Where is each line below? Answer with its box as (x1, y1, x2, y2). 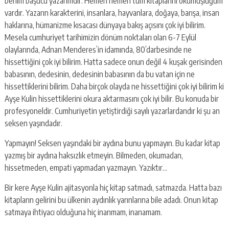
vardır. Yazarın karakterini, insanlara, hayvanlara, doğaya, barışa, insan (4, 7, 219, 18)
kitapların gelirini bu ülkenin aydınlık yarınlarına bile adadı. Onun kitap (4, 194, 218, 205)
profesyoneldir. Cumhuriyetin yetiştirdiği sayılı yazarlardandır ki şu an (4, 105, 220, 116)
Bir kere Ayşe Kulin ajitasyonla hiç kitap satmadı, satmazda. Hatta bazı (4, 182, 222, 193)
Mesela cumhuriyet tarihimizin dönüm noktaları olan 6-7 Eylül (4, 32, 196, 42)
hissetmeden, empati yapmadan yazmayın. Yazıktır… (4, 162, 167, 173)
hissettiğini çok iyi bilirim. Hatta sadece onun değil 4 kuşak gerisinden (4, 56, 222, 67)
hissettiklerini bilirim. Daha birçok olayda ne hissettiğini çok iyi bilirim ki (4, 81, 224, 91)
